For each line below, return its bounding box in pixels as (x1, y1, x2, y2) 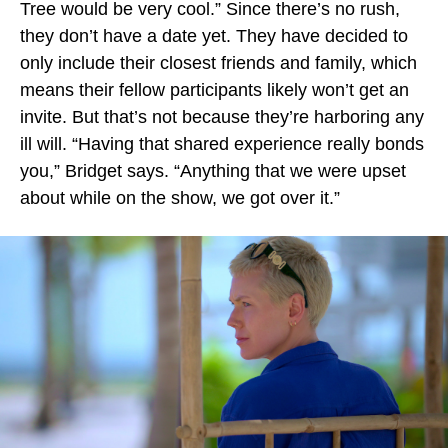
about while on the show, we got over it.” (20, 188, 340, 208)
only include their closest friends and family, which (20, 53, 417, 73)
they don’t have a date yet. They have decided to (20, 26, 408, 46)
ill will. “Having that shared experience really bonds (20, 134, 424, 154)
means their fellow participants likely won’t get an (20, 80, 409, 100)
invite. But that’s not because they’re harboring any (20, 107, 424, 127)
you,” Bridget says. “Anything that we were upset (20, 161, 406, 181)
